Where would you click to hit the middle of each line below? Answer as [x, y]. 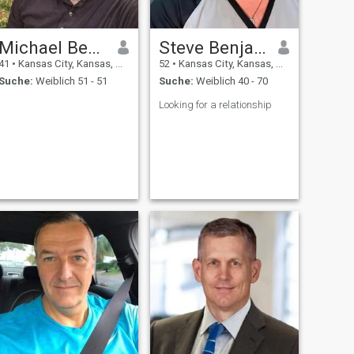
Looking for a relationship [215, 105]
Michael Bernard [94, 47]
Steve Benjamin [260, 47]
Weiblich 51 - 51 [70, 81]
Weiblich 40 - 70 [230, 81]
